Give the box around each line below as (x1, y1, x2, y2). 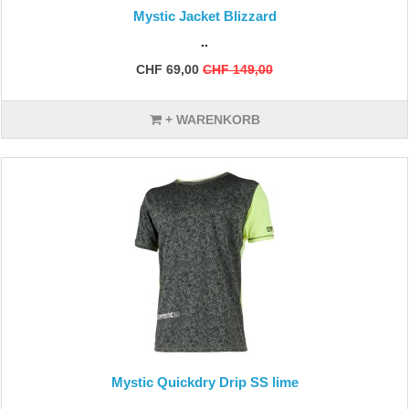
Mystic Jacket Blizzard (132, 8, 277, 24)
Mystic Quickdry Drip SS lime (110, 374, 299, 390)
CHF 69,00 (136, 62, 199, 77)
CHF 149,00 (203, 62, 273, 77)
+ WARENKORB (161, 112, 260, 127)
